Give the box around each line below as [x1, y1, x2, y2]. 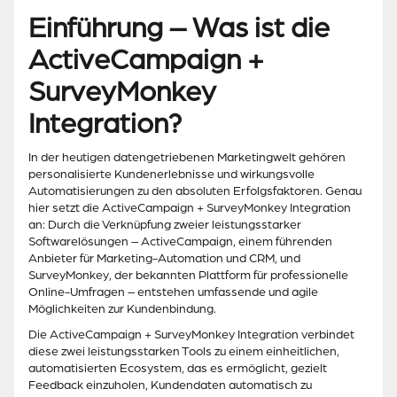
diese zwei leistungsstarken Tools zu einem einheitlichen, [28, 345, 339, 359]
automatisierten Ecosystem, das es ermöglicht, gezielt [28, 362, 327, 376]
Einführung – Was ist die [28, 12, 330, 44]
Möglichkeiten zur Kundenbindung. [28, 302, 216, 316]
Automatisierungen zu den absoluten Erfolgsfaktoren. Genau [28, 184, 362, 198]
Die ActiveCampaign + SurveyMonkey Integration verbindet [28, 328, 354, 342]
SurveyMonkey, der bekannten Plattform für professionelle [28, 269, 348, 283]
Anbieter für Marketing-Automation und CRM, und [28, 252, 300, 266]
